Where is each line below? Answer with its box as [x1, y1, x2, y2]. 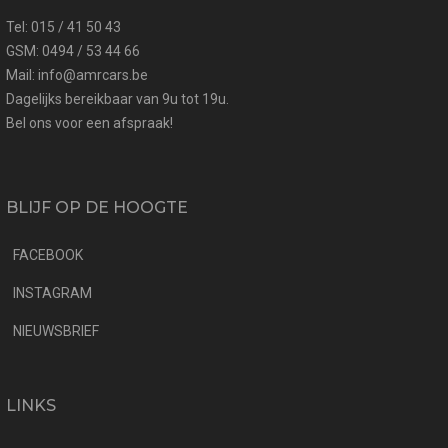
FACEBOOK [13, 246, 83, 263]
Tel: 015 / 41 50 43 [6, 18, 121, 35]
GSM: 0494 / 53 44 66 [6, 42, 140, 59]
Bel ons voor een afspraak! [6, 114, 173, 131]
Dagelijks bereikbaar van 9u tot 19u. [6, 90, 229, 107]
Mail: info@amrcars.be [6, 66, 148, 83]
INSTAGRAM [13, 284, 92, 301]
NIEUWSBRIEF [13, 322, 99, 339]
